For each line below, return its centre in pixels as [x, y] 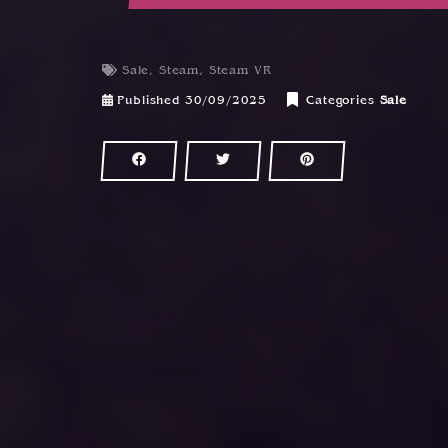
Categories [340, 101]
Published [148, 101]
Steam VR [240, 71]
